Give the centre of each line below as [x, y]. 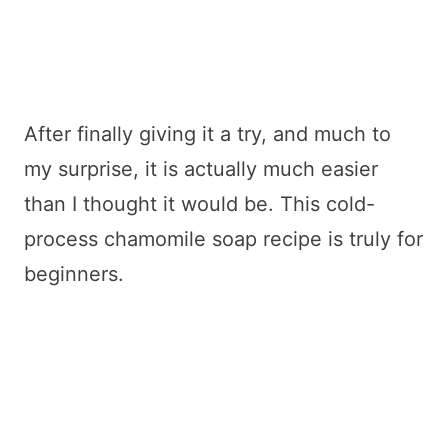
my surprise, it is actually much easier [201, 168]
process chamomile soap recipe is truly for [223, 238]
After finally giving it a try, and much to [207, 133]
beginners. [74, 273]
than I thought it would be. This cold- [199, 203]
